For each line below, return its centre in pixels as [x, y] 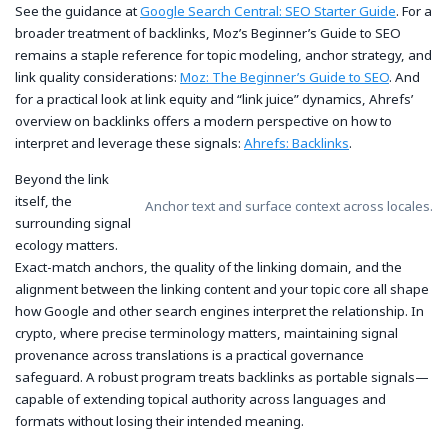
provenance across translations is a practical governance [189, 354]
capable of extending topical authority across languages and [200, 398]
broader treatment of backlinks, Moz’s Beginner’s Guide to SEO [208, 32]
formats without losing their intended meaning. [159, 420]
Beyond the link [62, 178]
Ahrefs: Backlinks [296, 142]
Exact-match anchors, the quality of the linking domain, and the [208, 266]
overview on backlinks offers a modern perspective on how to [203, 120]
